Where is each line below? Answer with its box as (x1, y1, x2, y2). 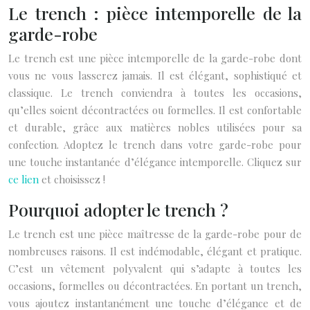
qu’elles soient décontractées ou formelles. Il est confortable (8, 103, 302, 117)
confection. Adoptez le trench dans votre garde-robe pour (8, 138, 302, 152)
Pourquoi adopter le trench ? (8, 198, 228, 221)
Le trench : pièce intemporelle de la (8, 1, 302, 24)
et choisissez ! (39, 172, 105, 186)
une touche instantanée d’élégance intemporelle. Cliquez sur (8, 155, 302, 169)
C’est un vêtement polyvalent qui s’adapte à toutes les (8, 262, 302, 275)
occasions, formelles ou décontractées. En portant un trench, (8, 279, 302, 293)
